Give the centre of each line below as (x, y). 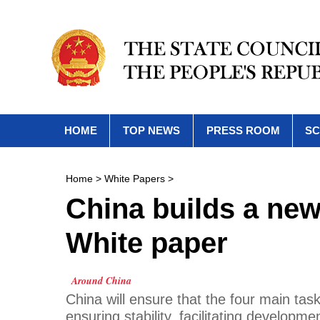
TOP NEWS (151, 130)
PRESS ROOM (243, 130)
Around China (101, 281)
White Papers (135, 179)
